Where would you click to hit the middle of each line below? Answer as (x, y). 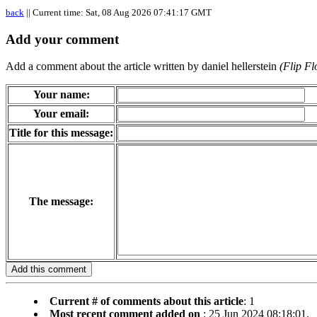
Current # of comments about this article (146, 301)
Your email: (61, 114)
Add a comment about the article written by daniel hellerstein (143, 67)
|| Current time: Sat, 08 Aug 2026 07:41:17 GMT (118, 12)
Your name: (61, 95)
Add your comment (62, 39)
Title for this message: (61, 133)
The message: (61, 202)
